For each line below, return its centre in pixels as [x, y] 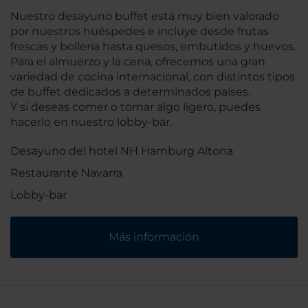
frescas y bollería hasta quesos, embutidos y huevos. [153, 46]
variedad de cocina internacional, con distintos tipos [153, 76]
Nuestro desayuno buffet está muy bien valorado [145, 16]
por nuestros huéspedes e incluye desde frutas [140, 31]
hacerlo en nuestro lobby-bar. [92, 122]
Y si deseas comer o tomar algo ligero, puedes [135, 107]
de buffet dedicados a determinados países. [130, 91]
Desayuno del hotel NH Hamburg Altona [122, 151]
